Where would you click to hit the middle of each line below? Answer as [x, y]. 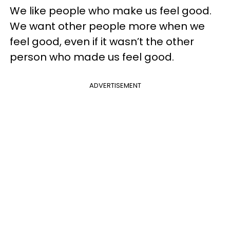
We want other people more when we [107, 26]
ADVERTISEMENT [115, 85]
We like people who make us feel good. [111, 11]
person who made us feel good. [92, 57]
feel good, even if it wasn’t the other [102, 42]
